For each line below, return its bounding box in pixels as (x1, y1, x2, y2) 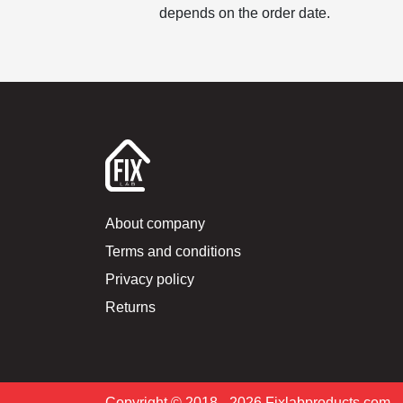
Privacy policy (105, 271, 194, 287)
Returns (105, 299, 156, 315)
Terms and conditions (105, 243, 241, 259)
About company (105, 215, 205, 231)
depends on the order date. (159, 5, 331, 21)
